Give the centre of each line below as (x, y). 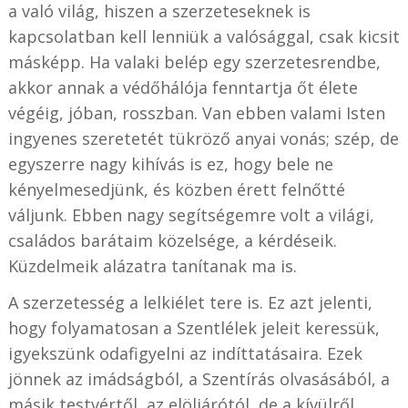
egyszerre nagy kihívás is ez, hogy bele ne (170, 163)
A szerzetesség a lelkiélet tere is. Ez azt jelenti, (190, 302)
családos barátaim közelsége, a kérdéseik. (172, 240)
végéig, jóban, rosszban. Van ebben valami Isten (196, 112)
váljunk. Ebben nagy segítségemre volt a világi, (191, 214)
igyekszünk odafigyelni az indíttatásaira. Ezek (185, 353)
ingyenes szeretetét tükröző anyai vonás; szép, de (203, 138)
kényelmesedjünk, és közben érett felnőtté (176, 189)
